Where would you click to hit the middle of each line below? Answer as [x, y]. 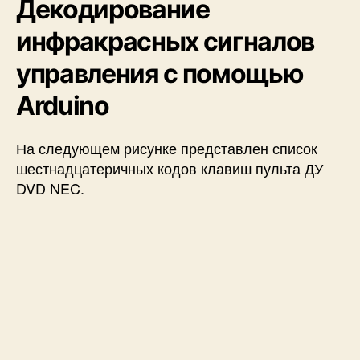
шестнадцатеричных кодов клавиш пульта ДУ [170, 168]
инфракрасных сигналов [166, 41]
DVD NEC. [50, 188]
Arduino [63, 105]
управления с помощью [160, 73]
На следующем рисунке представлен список [167, 147]
